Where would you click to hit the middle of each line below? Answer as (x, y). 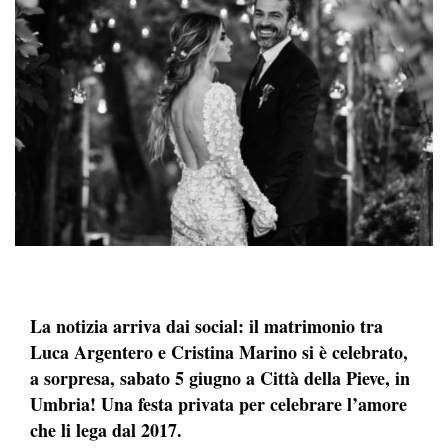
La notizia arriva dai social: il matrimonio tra (206, 325)
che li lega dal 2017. (106, 429)
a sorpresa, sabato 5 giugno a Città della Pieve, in (220, 377)
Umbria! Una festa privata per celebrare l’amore (218, 403)
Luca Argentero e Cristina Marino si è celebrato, (219, 351)
